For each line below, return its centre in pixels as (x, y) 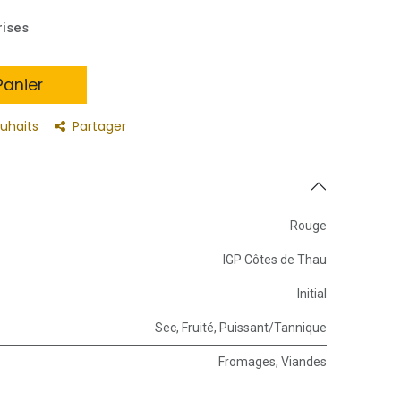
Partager (99, 126)
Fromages (247, 361)
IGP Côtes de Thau (275, 259)
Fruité (198, 327)
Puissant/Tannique (273, 327)
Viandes (304, 361)
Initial (312, 293)
